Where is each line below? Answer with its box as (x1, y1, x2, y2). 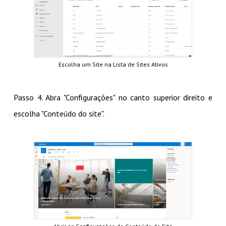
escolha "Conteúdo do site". (13, 108, 104, 119)
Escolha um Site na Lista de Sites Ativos (58, 61, 168, 69)
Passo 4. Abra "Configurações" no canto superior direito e (13, 92, 213, 103)
